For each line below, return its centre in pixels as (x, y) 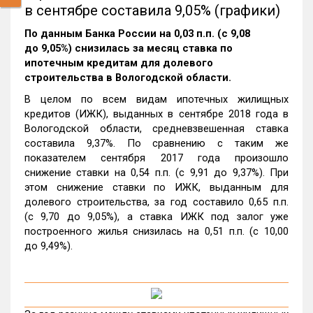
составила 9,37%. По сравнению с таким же (156, 143)
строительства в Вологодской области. (128, 78)
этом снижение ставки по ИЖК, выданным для (156, 187)
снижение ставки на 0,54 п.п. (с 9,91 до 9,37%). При (156, 173)
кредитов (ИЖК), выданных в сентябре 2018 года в (156, 114)
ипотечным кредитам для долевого (119, 63)
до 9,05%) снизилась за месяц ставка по (129, 48)
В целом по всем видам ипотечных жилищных (156, 99)
